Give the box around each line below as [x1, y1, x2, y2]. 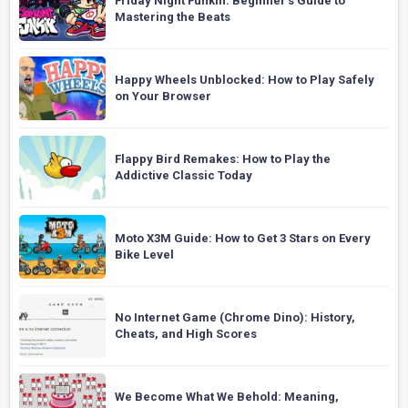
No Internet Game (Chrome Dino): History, [115, 311, 355, 324]
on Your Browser [115, 89, 211, 103]
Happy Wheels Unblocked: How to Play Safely [115, 73, 374, 87]
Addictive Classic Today [115, 168, 252, 182]
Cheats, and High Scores [115, 327, 257, 341]
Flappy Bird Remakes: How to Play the [115, 152, 331, 166]
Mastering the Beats [115, 10, 230, 24]
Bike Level [115, 248, 174, 261]
